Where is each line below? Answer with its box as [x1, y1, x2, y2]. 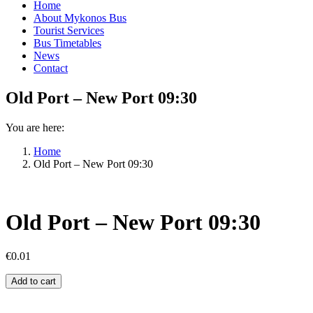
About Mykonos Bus [34, 12, 126, 24]
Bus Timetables [34, 37, 101, 50]
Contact [34, 62, 68, 75]
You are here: [6, 122, 64, 134]
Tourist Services [34, 24, 104, 37]
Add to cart [11, 276, 56, 287]
